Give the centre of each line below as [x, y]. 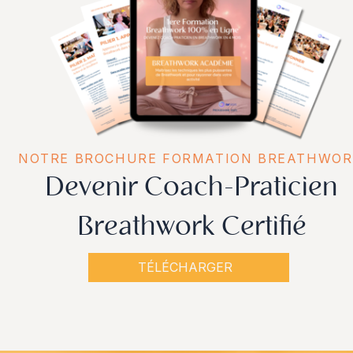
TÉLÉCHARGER [185, 267]
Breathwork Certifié [191, 228]
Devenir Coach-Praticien [191, 188]
